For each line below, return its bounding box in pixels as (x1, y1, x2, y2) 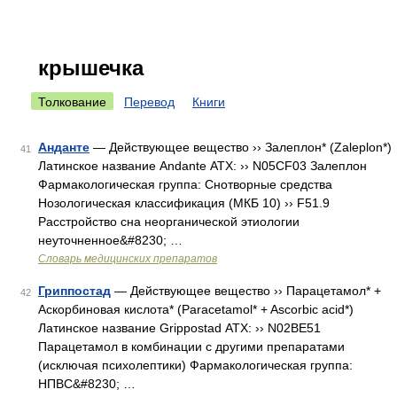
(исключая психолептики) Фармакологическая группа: (38, 358, 353, 372)
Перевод (124, 95, 175, 109)
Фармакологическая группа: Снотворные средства (38, 177, 332, 191)
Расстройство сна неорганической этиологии (38, 214, 300, 229)
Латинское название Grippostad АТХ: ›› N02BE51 (38, 321, 321, 335)
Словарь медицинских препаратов (38, 253, 217, 265)
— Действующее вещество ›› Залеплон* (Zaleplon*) (90, 140, 392, 154)
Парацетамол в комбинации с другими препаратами (38, 339, 345, 354)
